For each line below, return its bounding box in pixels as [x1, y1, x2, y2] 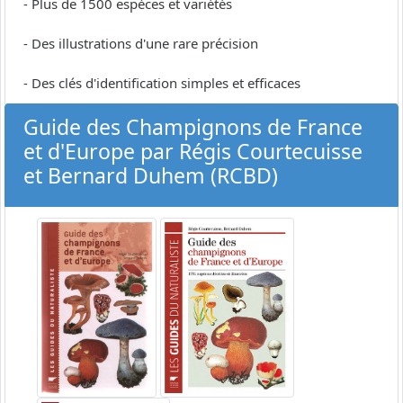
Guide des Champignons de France [23, 112, 363, 142]
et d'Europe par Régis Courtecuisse [23, 137, 363, 166]
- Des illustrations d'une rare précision [23, 34, 258, 53]
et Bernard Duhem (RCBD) [23, 161, 278, 191]
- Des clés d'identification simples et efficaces [23, 74, 300, 93]
